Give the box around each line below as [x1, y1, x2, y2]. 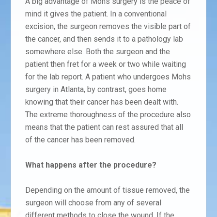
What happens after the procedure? [25, 160, 157, 170]
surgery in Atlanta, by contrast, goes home [25, 84, 167, 94]
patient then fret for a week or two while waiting [25, 59, 186, 69]
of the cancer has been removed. [25, 135, 136, 144]
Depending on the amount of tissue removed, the [25, 185, 190, 195]
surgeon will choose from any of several [25, 198, 162, 207]
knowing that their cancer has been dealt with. [25, 97, 179, 107]
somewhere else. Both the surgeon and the [25, 46, 170, 56]
